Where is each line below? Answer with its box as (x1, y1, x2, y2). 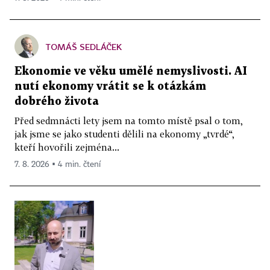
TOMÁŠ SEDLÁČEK (46, 41, 122, 52)
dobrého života (14, 96, 99, 107)
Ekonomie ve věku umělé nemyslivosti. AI (14, 66, 247, 77)
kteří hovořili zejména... (14, 141, 119, 152)
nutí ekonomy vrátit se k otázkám (14, 81, 206, 92)
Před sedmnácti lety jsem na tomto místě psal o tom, (14, 115, 243, 126)
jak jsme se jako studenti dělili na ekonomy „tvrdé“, (14, 128, 234, 139)
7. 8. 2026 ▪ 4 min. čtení (14, 160, 101, 169)
